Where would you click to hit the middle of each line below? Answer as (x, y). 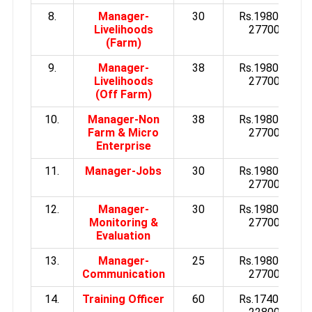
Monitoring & (123, 222)
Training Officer (124, 299)
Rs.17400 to (268, 299)
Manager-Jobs (124, 171)
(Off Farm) (123, 94)
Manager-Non (123, 119)
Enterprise (123, 146)
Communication (123, 274)
